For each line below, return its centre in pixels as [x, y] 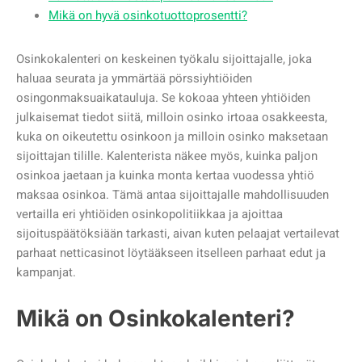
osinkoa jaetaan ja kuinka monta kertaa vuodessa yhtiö [165, 175]
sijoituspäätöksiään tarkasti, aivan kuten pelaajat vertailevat [178, 233]
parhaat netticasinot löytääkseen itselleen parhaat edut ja [171, 253]
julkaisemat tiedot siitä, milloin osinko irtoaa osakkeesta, [172, 117]
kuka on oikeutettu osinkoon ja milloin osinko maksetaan [172, 136]
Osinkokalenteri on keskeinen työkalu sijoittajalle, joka [164, 59]
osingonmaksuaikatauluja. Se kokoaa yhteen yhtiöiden [163, 97]
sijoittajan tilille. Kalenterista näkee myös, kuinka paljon [167, 156]
